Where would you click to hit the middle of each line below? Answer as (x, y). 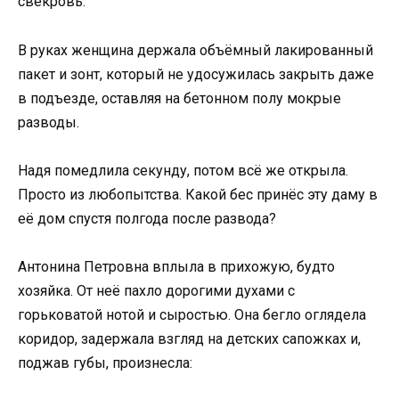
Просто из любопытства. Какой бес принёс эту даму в (198, 194)
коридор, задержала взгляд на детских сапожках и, (189, 338)
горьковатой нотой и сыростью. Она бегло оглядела (192, 314)
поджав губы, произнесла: (105, 362)
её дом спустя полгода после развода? (147, 218)
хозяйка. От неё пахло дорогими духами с (156, 290)
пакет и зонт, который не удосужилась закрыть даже (196, 74)
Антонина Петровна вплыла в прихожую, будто (176, 266)
